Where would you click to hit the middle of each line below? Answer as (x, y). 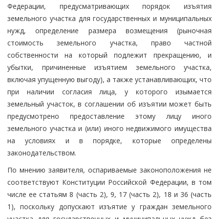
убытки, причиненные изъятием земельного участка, (109, 67)
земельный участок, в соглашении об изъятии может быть (109, 104)
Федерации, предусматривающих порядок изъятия (109, 6)
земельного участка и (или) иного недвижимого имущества (109, 128)
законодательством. (42, 153)
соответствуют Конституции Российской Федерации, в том (109, 182)
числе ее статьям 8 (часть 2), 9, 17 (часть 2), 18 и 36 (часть (109, 194)
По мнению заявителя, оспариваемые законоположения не (109, 170)
